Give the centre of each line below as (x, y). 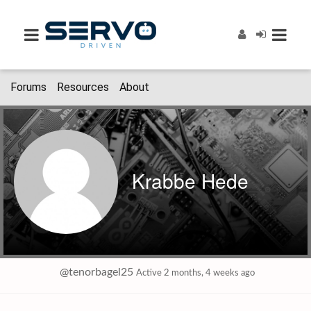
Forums (28, 87)
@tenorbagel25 (96, 272)
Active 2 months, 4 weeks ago (195, 273)
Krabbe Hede (190, 180)
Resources (83, 87)
